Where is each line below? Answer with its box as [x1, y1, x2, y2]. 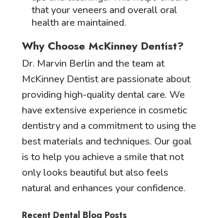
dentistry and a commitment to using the [21, 119, 196, 132]
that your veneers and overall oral [31, 3, 177, 17]
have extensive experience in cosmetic [21, 103, 187, 117]
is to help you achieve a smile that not [21, 150, 184, 163]
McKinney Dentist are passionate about [21, 72, 190, 86]
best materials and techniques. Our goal [21, 134, 192, 148]
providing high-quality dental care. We [21, 88, 185, 101]
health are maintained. [31, 16, 126, 29]
